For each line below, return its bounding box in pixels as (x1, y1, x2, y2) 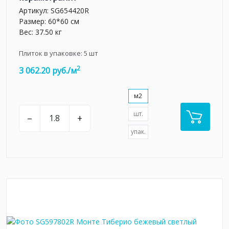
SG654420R (51, 5, 89, 15)
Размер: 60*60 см (19, 16, 79, 26)
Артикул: (19, 5, 51, 15)
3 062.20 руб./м (19, 64, 77, 76)
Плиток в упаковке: (19, 48, 84, 58)
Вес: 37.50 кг (19, 27, 62, 37)
